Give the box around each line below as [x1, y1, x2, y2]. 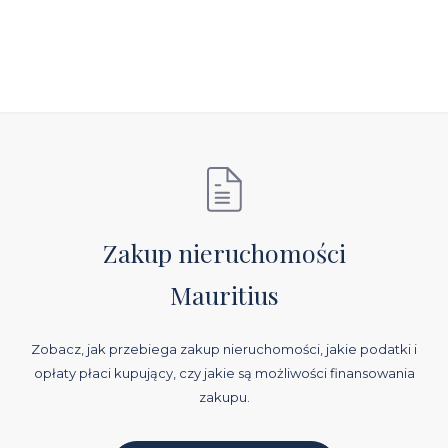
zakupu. [198, 388, 250, 405]
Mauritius [169, 277, 279, 311]
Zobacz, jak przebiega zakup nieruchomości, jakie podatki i [31, 340, 417, 357]
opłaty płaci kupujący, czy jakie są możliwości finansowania [33, 364, 415, 381]
